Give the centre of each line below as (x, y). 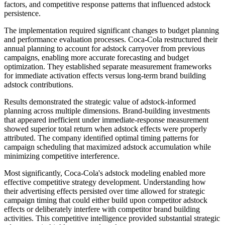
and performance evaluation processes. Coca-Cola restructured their (111, 40)
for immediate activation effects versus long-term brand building (105, 76)
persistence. (22, 14)
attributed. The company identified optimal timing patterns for (101, 138)
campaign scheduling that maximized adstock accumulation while (107, 147)
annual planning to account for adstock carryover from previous (104, 49)
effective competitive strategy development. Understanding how (105, 182)
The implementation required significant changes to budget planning (111, 31)
